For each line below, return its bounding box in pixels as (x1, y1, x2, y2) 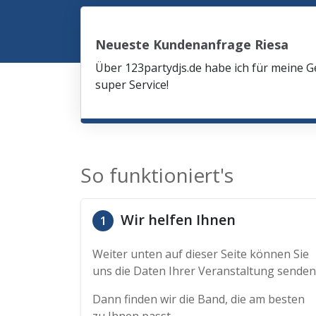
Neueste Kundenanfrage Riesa (95, 36, 288, 53)
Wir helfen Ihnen (117, 210, 236, 229)
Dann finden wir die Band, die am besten (92, 291, 305, 307)
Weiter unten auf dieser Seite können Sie (92, 246, 309, 262)
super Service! (95, 77, 169, 92)
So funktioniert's (80, 162, 233, 188)
